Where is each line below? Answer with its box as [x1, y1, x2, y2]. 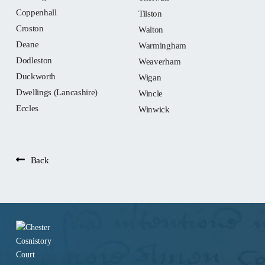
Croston [15, 23, 44, 34]
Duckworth [15, 71, 56, 82]
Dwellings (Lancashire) [15, 87, 98, 98]
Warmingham [138, 40, 186, 51]
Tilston [138, 8, 162, 19]
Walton [138, 24, 164, 35]
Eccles [15, 103, 39, 114]
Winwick [138, 104, 170, 115]
